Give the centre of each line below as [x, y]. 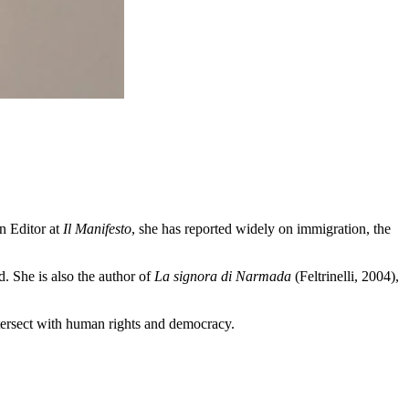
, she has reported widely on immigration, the [261, 228]
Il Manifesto [97, 228]
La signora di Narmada [223, 276]
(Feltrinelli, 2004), [345, 276]
